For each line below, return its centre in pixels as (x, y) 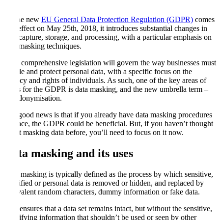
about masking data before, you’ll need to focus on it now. (94, 132)
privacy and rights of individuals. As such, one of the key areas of (105, 80)
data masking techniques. (43, 46)
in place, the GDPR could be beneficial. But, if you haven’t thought (109, 123)
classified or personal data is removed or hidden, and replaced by (104, 183)
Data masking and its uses (69, 153)
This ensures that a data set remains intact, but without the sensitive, (108, 208)
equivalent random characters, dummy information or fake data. (102, 192)
